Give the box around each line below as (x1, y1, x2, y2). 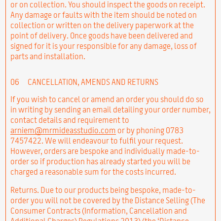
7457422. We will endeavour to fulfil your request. (10, 136, 185, 145)
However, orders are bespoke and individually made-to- (10, 147, 200, 155)
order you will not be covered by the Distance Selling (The (10, 196, 205, 204)
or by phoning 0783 (115, 126, 184, 134)
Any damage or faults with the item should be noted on (10, 10, 197, 19)
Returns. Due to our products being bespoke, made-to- (10, 185, 196, 194)
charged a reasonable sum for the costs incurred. (10, 167, 176, 176)
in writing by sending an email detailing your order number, (10, 105, 211, 113)
